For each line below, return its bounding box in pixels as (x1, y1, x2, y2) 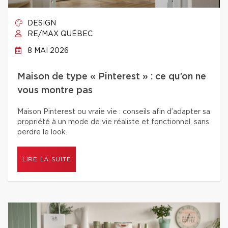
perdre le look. (17, 129, 67, 136)
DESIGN (25, 20, 56, 27)
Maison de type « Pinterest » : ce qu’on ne (17, 72, 206, 81)
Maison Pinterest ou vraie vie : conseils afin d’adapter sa (17, 108, 210, 116)
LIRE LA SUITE (22, 156, 71, 162)
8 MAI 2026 (25, 47, 69, 54)
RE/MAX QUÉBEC (25, 31, 93, 38)
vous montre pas (17, 86, 93, 95)
